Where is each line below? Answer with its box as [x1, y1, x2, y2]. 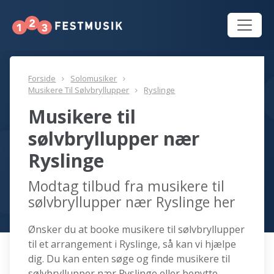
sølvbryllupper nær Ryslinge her [28, 192, 236, 212]
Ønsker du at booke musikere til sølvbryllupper [28, 223, 245, 237]
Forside [28, 73, 56, 84]
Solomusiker [70, 73, 117, 84]
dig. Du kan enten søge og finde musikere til [28, 252, 231, 266]
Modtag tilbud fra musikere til [28, 176, 225, 196]
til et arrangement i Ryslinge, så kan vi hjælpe [28, 237, 237, 251]
